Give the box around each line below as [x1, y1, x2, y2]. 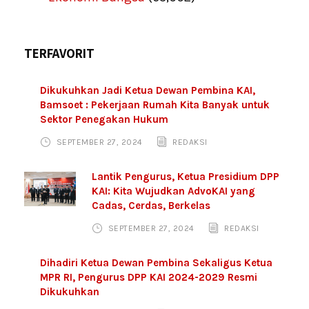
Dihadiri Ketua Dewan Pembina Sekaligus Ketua [40, 256, 272, 269]
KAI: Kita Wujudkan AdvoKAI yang [92, 184, 255, 197]
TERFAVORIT [24, 44, 94, 61]
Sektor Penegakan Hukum [40, 112, 168, 126]
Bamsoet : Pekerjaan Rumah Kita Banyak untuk [40, 98, 270, 111]
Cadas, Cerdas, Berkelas [92, 199, 210, 212]
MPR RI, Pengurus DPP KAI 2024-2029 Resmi [40, 270, 257, 283]
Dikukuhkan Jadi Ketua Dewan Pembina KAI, [40, 83, 255, 97]
